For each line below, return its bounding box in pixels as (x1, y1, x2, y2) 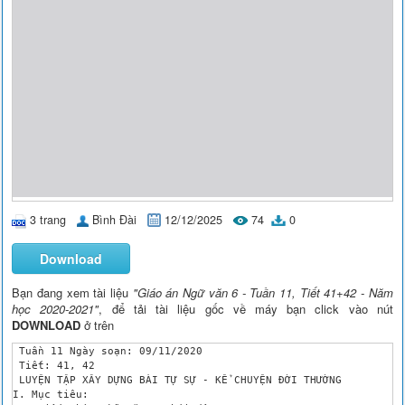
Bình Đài (92, 212, 137, 228)
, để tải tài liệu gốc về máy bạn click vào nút (99, 299, 393, 317)
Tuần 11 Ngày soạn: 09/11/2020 (13, 344, 203, 357)
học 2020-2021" (12, 299, 99, 317)
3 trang (30, 212, 67, 228)
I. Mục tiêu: (13, 387, 96, 400)
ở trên (80, 316, 115, 334)
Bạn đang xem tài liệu (12, 283, 133, 301)
